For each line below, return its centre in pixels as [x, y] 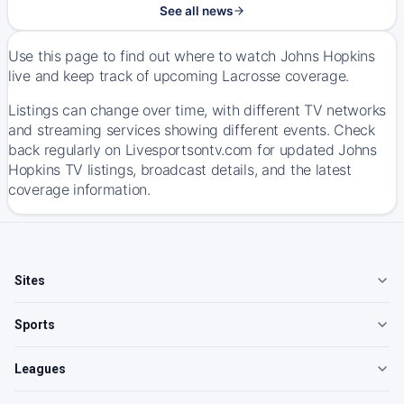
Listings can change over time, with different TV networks [197, 110]
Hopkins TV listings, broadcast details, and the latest [180, 170]
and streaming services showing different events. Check [192, 130]
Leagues [40, 369]
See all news [196, 11]
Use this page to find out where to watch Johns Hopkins [192, 56]
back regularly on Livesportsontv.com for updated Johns [193, 150]
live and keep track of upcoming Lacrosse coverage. [179, 76]
